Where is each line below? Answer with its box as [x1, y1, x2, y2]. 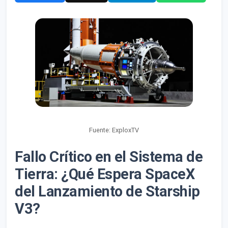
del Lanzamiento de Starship [15, 183, 200, 201]
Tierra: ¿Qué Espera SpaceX [15, 165, 194, 183]
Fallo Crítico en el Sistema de [15, 148, 203, 166]
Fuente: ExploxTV [89, 126, 139, 134]
